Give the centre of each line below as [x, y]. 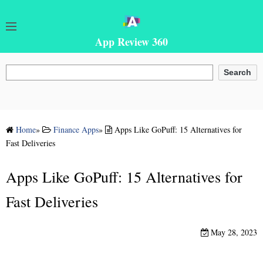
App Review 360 [131, 42]
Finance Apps [76, 129]
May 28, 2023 [233, 232]
